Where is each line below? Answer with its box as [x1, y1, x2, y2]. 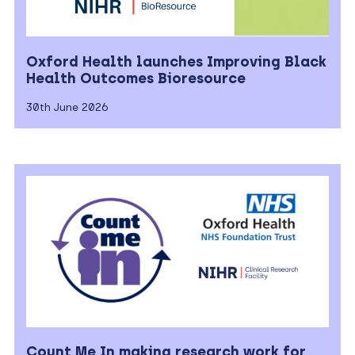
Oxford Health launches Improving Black [25, 52, 326, 71]
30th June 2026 [25, 100, 109, 114]
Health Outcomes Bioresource [25, 69, 246, 87]
